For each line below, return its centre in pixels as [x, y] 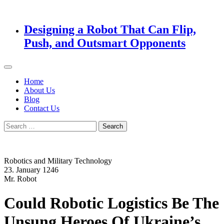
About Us [39, 90]
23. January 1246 [31, 169]
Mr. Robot [20, 178]
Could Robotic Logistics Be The [111, 203]
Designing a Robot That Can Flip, [110, 29]
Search [14, 124]
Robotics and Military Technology [58, 160]
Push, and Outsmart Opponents [105, 43]
